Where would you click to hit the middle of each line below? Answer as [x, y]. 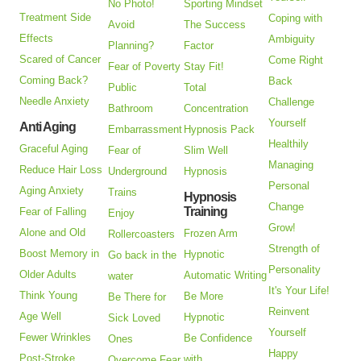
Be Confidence [218, 338]
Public [123, 88]
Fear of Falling [53, 212]
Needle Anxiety [55, 102]
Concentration [216, 109]
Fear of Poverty [145, 67]
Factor [199, 46]
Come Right [296, 60]
